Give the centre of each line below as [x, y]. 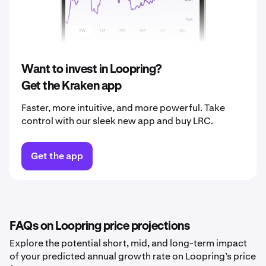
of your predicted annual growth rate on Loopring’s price [133, 256]
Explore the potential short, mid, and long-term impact [128, 243]
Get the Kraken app [71, 86]
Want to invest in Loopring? [92, 69]
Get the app [57, 156]
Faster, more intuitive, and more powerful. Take [123, 108]
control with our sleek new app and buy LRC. [117, 121]
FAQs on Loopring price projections [99, 226]
